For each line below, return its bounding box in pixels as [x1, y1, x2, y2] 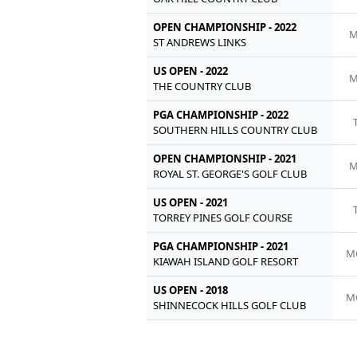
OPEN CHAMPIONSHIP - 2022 [153, 19, 297, 34]
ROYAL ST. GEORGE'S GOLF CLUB [153, 166, 308, 181]
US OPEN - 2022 [153, 63, 229, 78]
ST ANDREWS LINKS [153, 34, 247, 49]
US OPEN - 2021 [153, 194, 229, 210]
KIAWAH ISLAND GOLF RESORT [153, 253, 299, 269]
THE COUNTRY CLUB [153, 78, 252, 93]
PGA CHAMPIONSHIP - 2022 [153, 107, 289, 122]
